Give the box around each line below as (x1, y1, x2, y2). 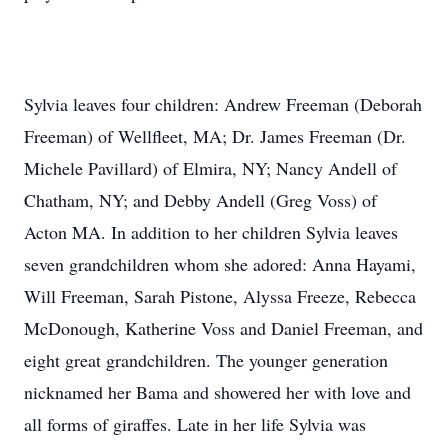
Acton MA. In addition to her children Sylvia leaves (24, 220, 398, 244)
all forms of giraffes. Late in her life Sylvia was (24, 412, 366, 436)
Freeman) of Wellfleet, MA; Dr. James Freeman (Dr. (24, 124, 406, 148)
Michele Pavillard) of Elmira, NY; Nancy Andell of (24, 156, 397, 180)
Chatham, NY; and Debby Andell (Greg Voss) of (24, 188, 377, 212)
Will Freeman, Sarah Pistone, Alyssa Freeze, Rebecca (24, 284, 416, 308)
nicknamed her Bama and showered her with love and (24, 380, 411, 404)
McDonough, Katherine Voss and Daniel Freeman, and (24, 316, 423, 340)
